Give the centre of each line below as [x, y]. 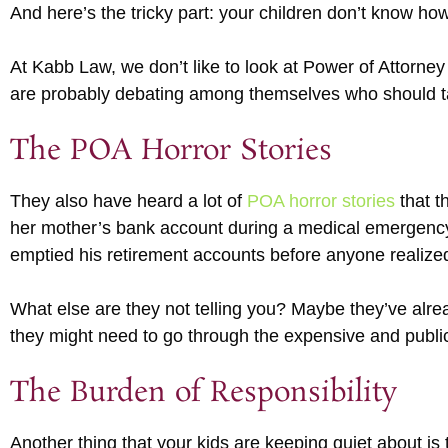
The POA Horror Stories [171, 151]
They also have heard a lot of [128, 200]
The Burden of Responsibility [203, 393]
